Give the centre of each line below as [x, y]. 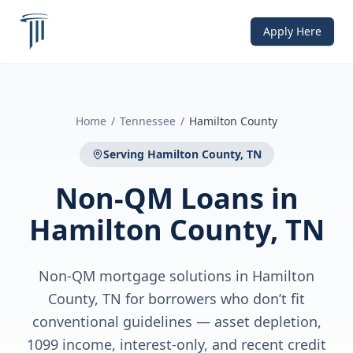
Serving [125, 154]
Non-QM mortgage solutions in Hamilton [176, 276]
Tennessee [148, 121]
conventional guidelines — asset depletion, [176, 321]
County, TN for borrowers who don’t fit [176, 299]
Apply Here [292, 31]
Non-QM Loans [159, 198]
